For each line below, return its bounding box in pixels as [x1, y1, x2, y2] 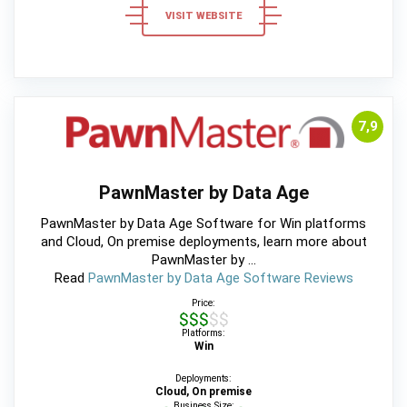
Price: [192, 297, 215, 310]
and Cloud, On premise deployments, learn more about [40, 233, 367, 251]
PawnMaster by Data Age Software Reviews [87, 270, 353, 287]
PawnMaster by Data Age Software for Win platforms [41, 215, 366, 233]
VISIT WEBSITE [165, 9, 242, 22]
